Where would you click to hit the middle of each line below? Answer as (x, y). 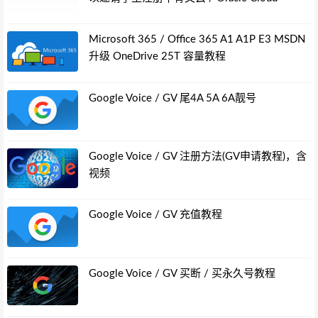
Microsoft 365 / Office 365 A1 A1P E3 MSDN (197, 40)
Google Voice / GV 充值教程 (155, 215)
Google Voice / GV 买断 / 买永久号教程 (182, 273)
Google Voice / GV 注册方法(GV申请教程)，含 (198, 156)
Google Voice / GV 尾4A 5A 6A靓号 (172, 98)
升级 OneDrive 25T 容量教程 (157, 57)
